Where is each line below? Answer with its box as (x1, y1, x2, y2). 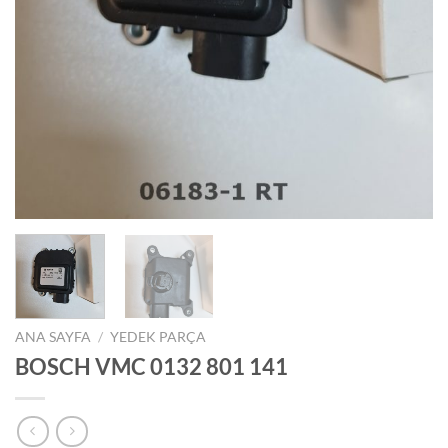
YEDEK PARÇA (110, 329, 207, 346)
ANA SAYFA (15, 329, 91, 346)
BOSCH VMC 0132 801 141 (15, 353, 288, 380)
